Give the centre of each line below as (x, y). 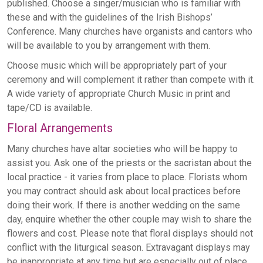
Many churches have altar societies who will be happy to (122, 149)
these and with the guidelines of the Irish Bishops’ (110, 18)
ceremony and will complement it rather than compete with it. (131, 80)
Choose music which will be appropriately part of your (117, 66)
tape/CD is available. (50, 108)
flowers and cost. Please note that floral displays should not (130, 234)
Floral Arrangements (60, 128)
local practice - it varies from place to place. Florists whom (127, 177)
